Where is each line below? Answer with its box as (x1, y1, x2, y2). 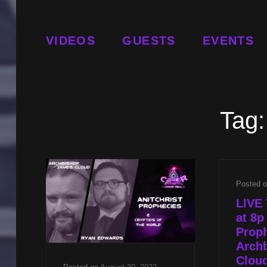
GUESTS (122, 33, 176, 47)
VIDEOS (45, 33, 96, 47)
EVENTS (202, 33, 254, 47)
